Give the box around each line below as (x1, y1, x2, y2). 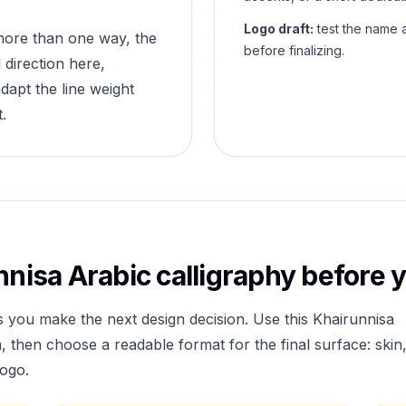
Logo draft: (244, 21, 314, 36)
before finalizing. (244, 43, 344, 58)
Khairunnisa (313, 310, 394, 328)
